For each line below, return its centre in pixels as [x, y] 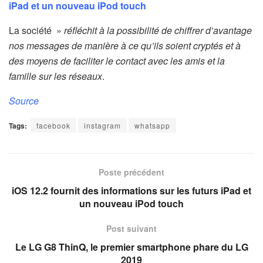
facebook [53, 126]
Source [24, 101]
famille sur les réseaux [55, 76]
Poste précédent [131, 172]
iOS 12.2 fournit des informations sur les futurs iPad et [131, 191]
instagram [102, 126]
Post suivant [131, 229]
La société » [36, 31]
